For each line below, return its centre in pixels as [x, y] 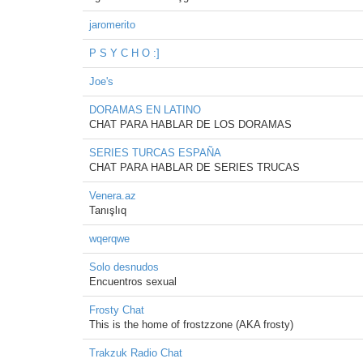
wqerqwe [109, 239]
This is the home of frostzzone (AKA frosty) [191, 325]
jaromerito [112, 25]
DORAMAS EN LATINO [145, 110]
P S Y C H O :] [124, 53]
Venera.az [113, 196]
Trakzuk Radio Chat [136, 353]
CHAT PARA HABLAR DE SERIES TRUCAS [194, 167]
